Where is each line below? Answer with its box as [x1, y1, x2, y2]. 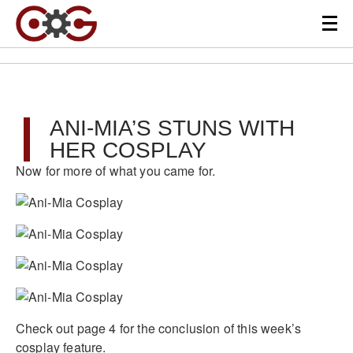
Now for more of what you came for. [16, 162, 216, 180]
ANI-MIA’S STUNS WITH [50, 116, 295, 140]
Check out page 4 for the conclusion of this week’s [16, 319, 302, 337]
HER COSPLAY [50, 138, 206, 162]
